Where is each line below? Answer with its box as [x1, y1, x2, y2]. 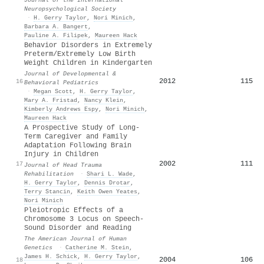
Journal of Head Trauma [24, 161, 102, 169]
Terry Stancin [24, 187, 70, 195]
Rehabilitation [24, 170, 74, 177]
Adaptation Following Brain [24, 141, 131, 150]
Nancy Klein [84, 96, 123, 104]
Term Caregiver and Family [24, 132, 127, 141]
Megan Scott [34, 87, 72, 95]
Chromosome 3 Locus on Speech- [24, 214, 144, 223]
